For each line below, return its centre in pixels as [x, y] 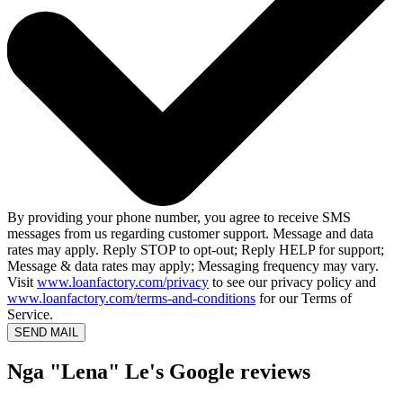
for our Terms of [304, 299]
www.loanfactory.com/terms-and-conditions [131, 299]
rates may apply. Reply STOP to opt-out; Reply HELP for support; [196, 250]
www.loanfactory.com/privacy [123, 282]
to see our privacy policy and [292, 282]
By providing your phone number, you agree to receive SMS [179, 218]
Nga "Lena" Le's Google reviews [159, 372]
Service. [30, 315]
